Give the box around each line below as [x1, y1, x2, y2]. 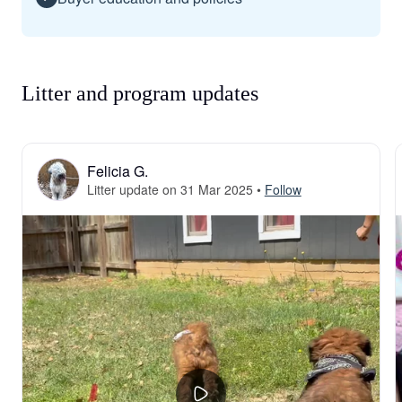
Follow [264, 179, 301, 198]
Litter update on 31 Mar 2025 [87, 179, 253, 198]
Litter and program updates [22, 82, 258, 105]
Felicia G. [87, 160, 148, 181]
